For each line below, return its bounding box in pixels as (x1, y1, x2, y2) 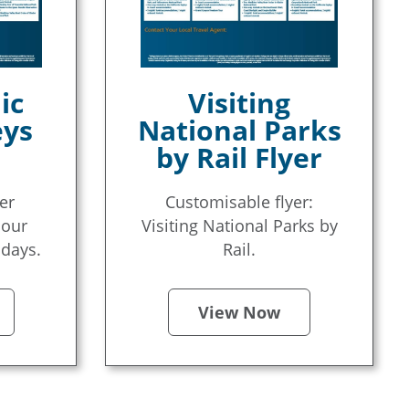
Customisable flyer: (165, 191, 314, 213)
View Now (198, 301, 281, 323)
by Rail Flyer (156, 139, 323, 176)
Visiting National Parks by (141, 215, 338, 236)
